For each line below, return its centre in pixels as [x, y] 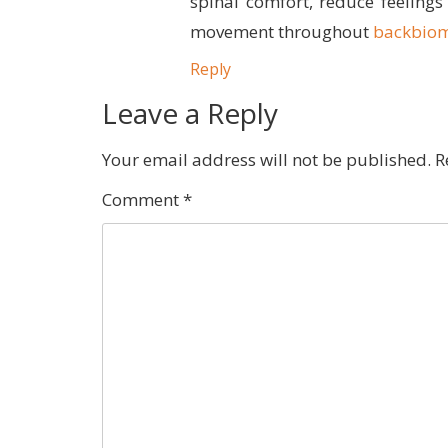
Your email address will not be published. [266, 160]
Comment [142, 200]
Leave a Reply [190, 113]
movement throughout [281, 32]
